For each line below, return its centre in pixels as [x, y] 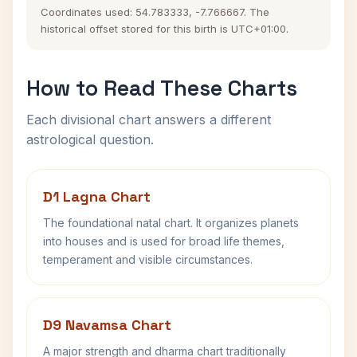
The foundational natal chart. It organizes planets [171, 223]
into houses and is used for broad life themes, [164, 241]
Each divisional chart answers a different [149, 120]
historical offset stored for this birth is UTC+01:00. [165, 29]
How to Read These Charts [162, 88]
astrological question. [90, 139]
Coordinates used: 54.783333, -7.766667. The [155, 12]
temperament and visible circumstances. [148, 259]
